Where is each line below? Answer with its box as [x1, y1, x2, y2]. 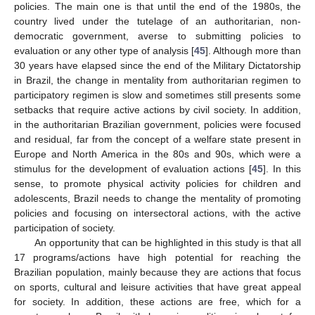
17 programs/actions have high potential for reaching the [14, 252, 301, 264]
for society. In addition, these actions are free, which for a [14, 296, 301, 308]
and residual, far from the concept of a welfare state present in [14, 134, 301, 146]
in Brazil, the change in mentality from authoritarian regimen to [14, 75, 301, 86]
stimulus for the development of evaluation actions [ [14, 163, 252, 175]
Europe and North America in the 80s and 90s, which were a [14, 148, 301, 160]
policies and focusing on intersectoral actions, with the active [14, 207, 301, 219]
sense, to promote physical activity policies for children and [14, 178, 301, 190]
